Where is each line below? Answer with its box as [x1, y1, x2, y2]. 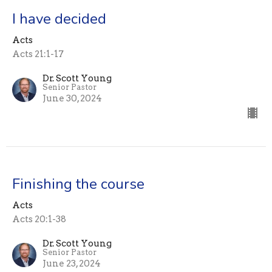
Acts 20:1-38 [12, 214, 66, 225]
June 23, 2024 [42, 258, 101, 270]
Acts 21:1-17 [12, 49, 64, 60]
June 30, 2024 [42, 93, 102, 104]
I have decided [12, 9, 106, 29]
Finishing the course [12, 174, 144, 194]
